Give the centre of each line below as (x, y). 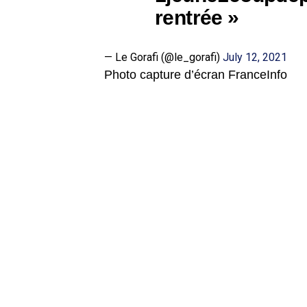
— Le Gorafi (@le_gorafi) (163, 58)
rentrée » (197, 17)
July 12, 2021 (255, 58)
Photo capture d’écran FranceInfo (196, 75)
